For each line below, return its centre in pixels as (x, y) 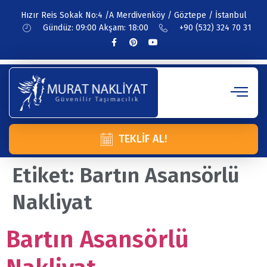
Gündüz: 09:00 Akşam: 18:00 (96, 28)
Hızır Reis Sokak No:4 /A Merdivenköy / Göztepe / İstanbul (133, 15)
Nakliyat (52, 202)
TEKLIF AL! (143, 139)
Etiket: (46, 175)
